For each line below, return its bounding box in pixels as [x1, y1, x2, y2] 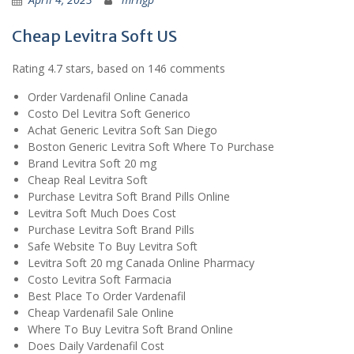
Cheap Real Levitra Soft [28, 172, 148, 188]
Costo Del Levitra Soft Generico [28, 106, 190, 122]
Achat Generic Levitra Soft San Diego [28, 122, 217, 138]
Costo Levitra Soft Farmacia [28, 272, 171, 288]
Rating [12, 61, 47, 77]
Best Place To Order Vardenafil [28, 288, 186, 304]
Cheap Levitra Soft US [12, 26, 177, 47]
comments [167, 61, 225, 77]
